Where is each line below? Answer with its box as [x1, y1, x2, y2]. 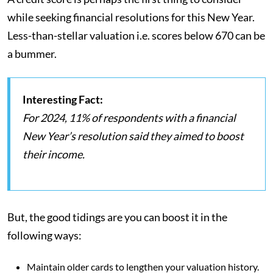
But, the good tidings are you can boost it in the [7, 210, 227, 224]
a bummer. [7, 47, 58, 61]
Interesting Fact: [23, 93, 103, 107]
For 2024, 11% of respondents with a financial [23, 111, 236, 125]
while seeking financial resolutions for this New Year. [7, 10, 255, 24]
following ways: [7, 229, 82, 243]
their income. [23, 147, 85, 161]
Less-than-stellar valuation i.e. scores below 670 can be [7, 29, 265, 43]
